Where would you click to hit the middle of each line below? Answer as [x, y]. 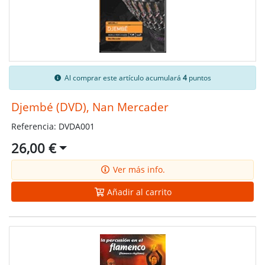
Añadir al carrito [138, 192]
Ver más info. [138, 170]
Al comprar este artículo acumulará [122, 77]
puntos [199, 77]
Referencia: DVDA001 [53, 126]
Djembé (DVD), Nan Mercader [90, 106]
